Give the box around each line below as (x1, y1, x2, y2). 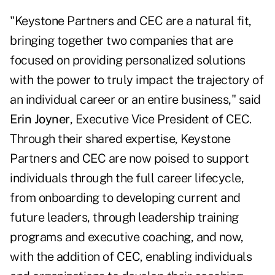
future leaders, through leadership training (10, 210, 239, 225)
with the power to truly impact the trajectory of (10, 72, 263, 88)
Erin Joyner (10, 112, 70, 127)
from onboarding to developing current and (10, 190, 241, 206)
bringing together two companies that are (10, 33, 233, 48)
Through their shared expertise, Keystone (10, 131, 230, 147)
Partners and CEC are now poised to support (10, 151, 249, 166)
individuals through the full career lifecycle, (10, 171, 244, 186)
